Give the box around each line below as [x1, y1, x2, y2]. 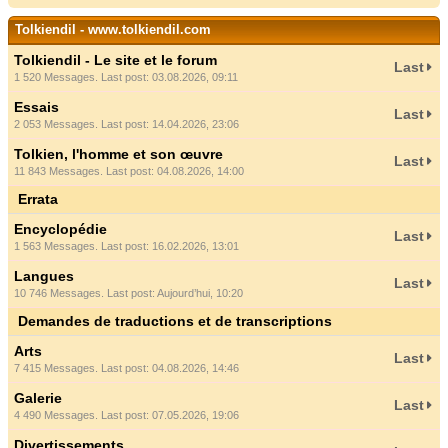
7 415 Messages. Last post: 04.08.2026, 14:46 [14, 362, 239, 374]
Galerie [14, 390, 62, 406]
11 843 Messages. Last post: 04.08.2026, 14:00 [14, 165, 244, 177]
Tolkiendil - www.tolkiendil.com [15, 22, 211, 37]
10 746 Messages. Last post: [14, 287, 157, 299]
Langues [14, 268, 74, 284]
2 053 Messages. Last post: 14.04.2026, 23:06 [14, 118, 239, 130]
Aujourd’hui [157, 287, 210, 299]
